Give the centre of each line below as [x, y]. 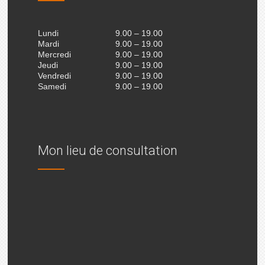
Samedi [52, 87]
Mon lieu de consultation [107, 151]
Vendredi [54, 76]
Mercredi [54, 55]
